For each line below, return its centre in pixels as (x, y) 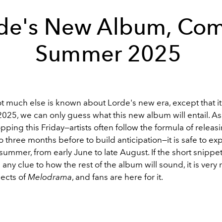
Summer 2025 (111, 53)
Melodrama (50, 177)
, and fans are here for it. (118, 177)
